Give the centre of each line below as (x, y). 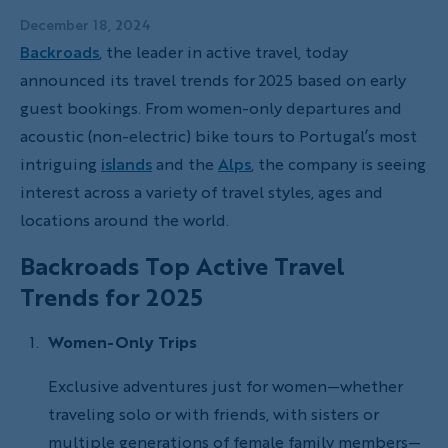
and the (185, 163)
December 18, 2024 (85, 24)
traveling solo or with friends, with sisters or (213, 413)
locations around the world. (128, 219)
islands (126, 163)
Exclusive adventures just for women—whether (225, 385)
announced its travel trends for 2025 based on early (213, 79)
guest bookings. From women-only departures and (211, 107)
